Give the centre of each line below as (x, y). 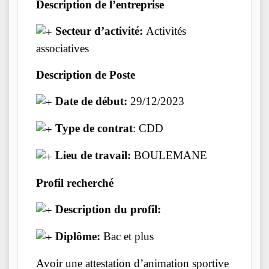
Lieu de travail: (93, 156)
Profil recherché (75, 183)
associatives (62, 48)
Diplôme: (78, 236)
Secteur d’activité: (99, 31)
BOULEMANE (169, 156)
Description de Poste (86, 74)
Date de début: (93, 101)
